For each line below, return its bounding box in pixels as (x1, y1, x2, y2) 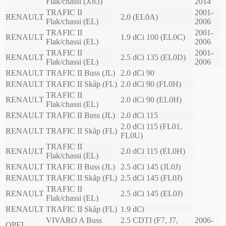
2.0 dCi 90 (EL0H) (121, 95, 182, 104)
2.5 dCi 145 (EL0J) (121, 189, 183, 198)
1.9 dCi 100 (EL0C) (121, 33, 185, 42)
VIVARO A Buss (46, 216, 102, 225)
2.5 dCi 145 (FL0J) (121, 174, 182, 183)
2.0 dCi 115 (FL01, (121, 122, 182, 131)
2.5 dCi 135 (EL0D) (121, 53, 186, 62)
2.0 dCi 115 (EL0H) (121, 147, 185, 156)
